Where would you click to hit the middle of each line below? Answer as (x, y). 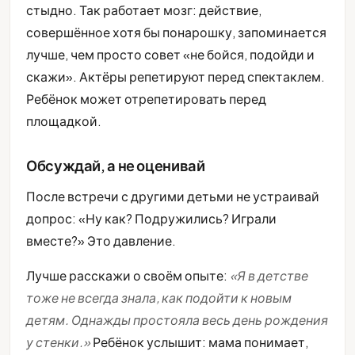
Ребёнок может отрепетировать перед (146, 99)
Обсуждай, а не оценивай (116, 166)
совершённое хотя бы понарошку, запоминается (176, 32)
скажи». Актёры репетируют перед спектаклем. (176, 77)
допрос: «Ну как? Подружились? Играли (151, 219)
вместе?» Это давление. (101, 241)
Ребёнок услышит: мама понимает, (199, 342)
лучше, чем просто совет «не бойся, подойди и (170, 55)
